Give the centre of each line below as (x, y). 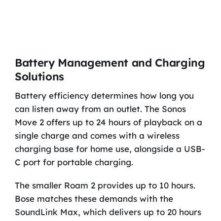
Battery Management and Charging (110, 62)
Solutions (39, 76)
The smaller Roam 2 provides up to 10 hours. (105, 185)
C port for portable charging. (74, 162)
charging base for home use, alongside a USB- (110, 148)
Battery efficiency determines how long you (104, 95)
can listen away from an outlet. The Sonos (100, 109)
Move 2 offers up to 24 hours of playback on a (108, 122)
